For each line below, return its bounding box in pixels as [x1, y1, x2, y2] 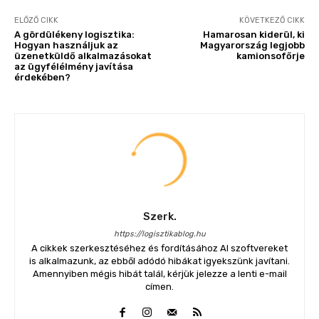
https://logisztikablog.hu [113, 229, 206, 239]
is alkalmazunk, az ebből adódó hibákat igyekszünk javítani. [29, 256, 290, 267]
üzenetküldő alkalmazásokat [14, 51, 152, 62]
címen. [145, 281, 174, 293]
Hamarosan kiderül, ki [202, 29, 305, 41]
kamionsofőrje [236, 51, 305, 62]
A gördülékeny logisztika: [14, 29, 135, 41]
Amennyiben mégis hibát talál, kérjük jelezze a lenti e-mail [32, 268, 287, 280]
